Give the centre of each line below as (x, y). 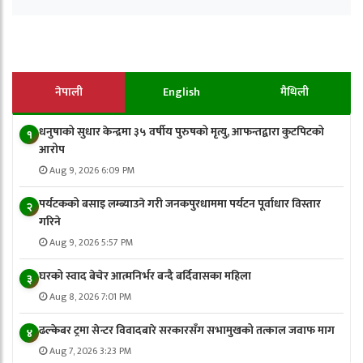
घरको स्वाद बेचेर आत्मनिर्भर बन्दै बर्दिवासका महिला (145, 275)
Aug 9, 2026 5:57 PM (90, 242)
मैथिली (294, 92)
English (181, 92)
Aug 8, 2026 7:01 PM (89, 296)
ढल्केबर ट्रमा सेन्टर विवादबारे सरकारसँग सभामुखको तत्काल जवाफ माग (186, 330)
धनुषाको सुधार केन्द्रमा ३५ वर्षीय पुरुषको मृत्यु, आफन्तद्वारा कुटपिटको (181, 131)
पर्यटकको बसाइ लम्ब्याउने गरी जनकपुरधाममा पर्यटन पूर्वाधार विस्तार (179, 203)
